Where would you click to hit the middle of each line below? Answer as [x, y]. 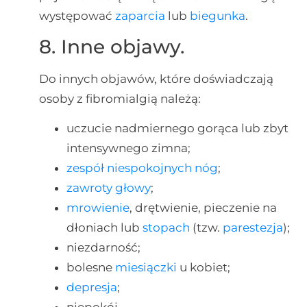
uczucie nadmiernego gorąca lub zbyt [177, 128]
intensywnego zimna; [128, 148]
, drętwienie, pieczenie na [203, 208]
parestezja [253, 228]
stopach [166, 228]
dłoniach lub [104, 228]
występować [77, 15]
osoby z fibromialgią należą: [120, 98]
